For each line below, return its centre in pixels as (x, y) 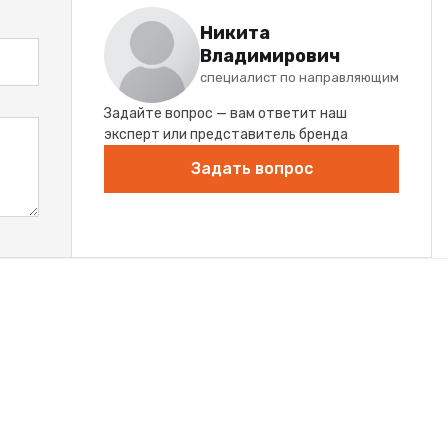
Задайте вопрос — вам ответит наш (225, 113)
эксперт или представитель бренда (226, 134)
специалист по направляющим (299, 78)
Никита (235, 33)
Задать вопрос (251, 168)
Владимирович (270, 56)
